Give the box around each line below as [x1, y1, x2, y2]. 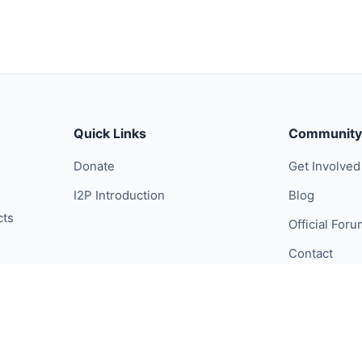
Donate [74, 158, 116, 174]
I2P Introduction [74, 187, 166, 203]
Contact [288, 246, 333, 261]
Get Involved [288, 158, 360, 174]
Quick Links [74, 125, 147, 141]
